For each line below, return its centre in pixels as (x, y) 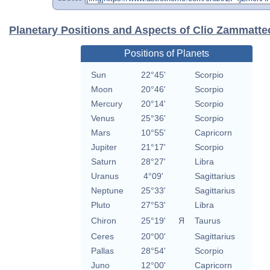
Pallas (102, 251)
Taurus (207, 221)
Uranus (105, 176)
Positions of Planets (166, 54)
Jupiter (104, 147)
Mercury (106, 104)
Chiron (103, 221)
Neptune (107, 191)
